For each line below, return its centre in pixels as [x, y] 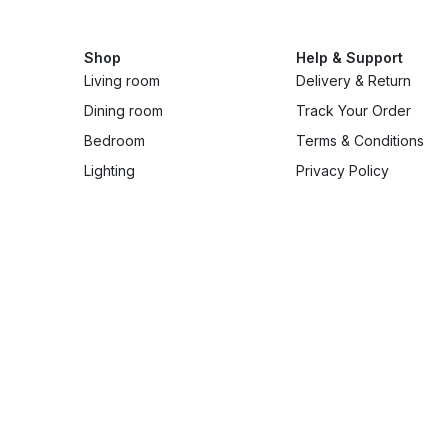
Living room [121, 80]
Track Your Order [353, 110]
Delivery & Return [353, 80]
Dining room [123, 110]
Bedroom [114, 140]
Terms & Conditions [359, 140]
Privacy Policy [342, 170]
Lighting [109, 170]
